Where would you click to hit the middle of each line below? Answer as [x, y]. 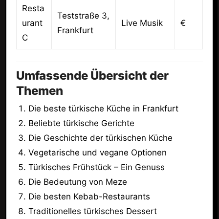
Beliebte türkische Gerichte [82, 123]
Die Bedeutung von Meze [78, 182]
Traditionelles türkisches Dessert [93, 211]
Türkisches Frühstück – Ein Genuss [97, 167]
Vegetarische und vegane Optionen [98, 153]
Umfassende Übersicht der [92, 75]
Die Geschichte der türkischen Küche [101, 138]
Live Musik [142, 23]
